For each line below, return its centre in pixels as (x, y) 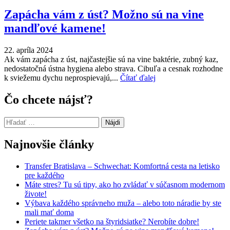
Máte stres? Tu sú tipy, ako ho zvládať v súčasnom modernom (125, 185)
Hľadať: (17, 121)
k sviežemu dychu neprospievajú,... (62, 78)
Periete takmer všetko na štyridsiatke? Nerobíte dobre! (112, 222)
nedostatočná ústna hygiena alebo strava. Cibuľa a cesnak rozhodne (113, 68)
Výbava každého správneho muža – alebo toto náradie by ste (123, 203)
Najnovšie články (49, 145)
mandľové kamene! (55, 28)
